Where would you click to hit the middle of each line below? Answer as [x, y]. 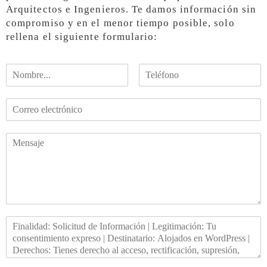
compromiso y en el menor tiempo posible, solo [120, 23]
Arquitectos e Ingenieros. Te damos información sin [131, 9]
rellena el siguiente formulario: [82, 36]
